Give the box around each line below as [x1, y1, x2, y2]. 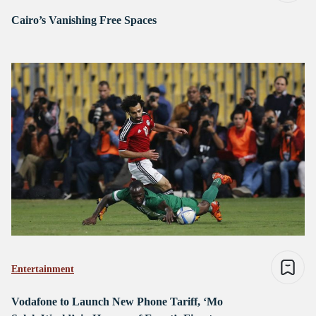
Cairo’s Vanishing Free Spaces [11, 14, 157, 27]
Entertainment [11, 264, 74, 275]
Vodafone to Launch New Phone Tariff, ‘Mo [11, 296, 223, 308]
